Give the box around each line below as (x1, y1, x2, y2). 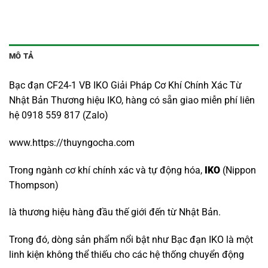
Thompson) (9, 179, 59, 191)
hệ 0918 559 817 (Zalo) (9, 109, 108, 121)
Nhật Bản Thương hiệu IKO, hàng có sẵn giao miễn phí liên (9, 94, 255, 106)
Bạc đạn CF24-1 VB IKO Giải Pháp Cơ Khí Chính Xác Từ (9, 79, 242, 91)
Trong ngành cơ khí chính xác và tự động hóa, (9, 164, 205, 176)
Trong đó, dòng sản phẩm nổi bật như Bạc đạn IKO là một (9, 234, 253, 246)
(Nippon (220, 164, 256, 176)
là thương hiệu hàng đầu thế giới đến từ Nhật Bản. (9, 206, 221, 218)
